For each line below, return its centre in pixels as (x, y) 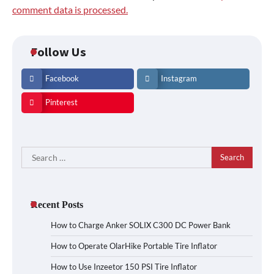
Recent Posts (57, 204)
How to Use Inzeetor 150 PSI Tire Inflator (124, 266)
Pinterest (61, 102)
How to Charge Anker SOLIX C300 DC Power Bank (141, 225)
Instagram (179, 78)
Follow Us (58, 52)
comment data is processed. (70, 9)
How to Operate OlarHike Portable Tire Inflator (134, 246)
